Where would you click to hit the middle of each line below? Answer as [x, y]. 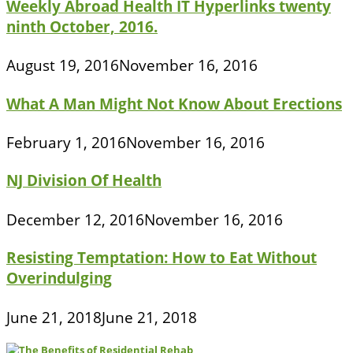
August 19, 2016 [63, 65]
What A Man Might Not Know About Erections [174, 103]
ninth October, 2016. [82, 26]
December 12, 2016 [75, 219]
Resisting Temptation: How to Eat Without [162, 258]
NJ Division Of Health [84, 180]
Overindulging [59, 278]
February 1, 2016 [66, 143]
